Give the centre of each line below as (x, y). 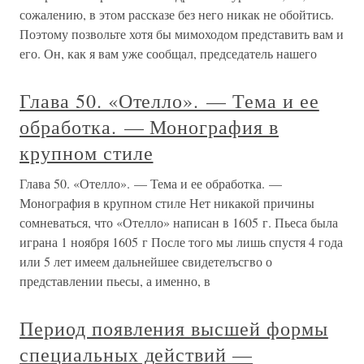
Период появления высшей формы (174, 328)
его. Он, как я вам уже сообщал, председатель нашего (168, 53)
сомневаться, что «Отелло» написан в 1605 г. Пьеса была (179, 222)
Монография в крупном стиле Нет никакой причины (167, 203)
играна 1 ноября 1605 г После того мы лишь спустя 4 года (181, 242)
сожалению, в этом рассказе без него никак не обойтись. (177, 14)
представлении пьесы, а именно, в (115, 281)
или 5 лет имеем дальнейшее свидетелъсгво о (146, 261)
